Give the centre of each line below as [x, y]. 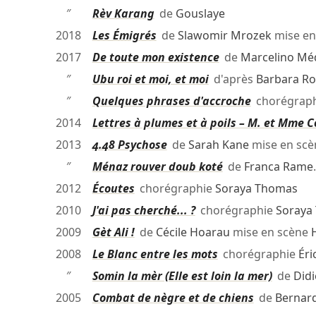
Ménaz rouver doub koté [157, 167]
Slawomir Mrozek [224, 36]
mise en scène [270, 232]
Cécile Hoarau [193, 232]
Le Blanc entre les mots [155, 254]
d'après [232, 79]
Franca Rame [278, 167]
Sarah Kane [218, 145]
